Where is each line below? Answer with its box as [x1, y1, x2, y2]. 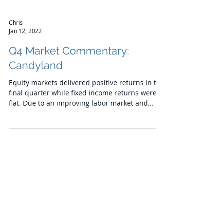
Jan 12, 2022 [9, 49, 42, 56]
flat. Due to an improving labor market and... [9, 120, 154, 129]
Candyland [9, 81, 63, 93]
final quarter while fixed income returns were [9, 110, 157, 119]
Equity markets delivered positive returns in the [9, 100, 164, 109]
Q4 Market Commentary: [9, 66, 129, 79]
